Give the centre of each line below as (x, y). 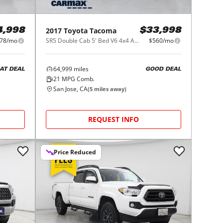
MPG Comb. (78, 79)
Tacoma (103, 31)
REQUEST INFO (114, 119)
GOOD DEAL (163, 69)
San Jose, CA (71, 89)
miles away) (110, 89)
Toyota (76, 31)
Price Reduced (75, 152)
